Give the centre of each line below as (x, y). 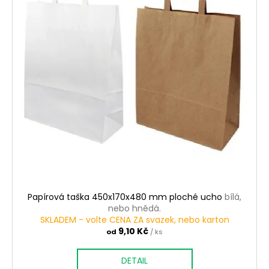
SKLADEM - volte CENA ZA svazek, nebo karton (134, 220)
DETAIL (134, 261)
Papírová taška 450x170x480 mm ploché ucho (126, 197)
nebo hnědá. (134, 209)
